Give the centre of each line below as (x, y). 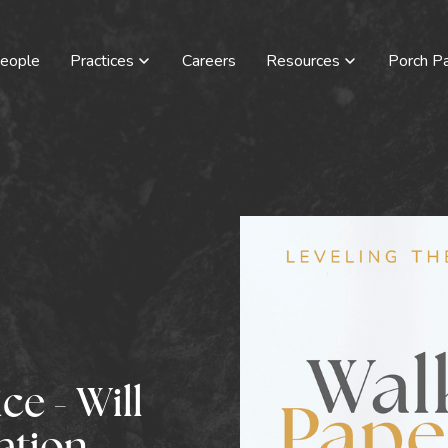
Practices (101, 60)
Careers (208, 60)
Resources (302, 60)
